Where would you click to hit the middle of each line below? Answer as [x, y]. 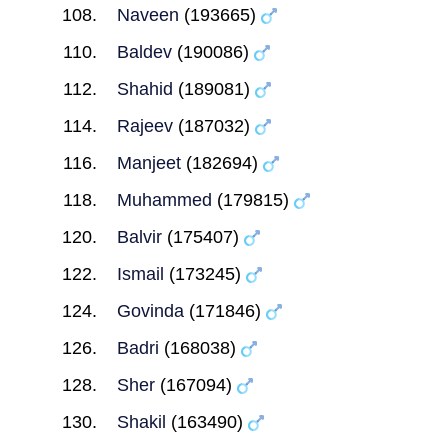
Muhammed [164, 200]
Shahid [144, 89]
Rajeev [144, 126]
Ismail [140, 274]
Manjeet [148, 163]
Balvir [139, 237]
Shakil [141, 422]
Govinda [150, 311]
